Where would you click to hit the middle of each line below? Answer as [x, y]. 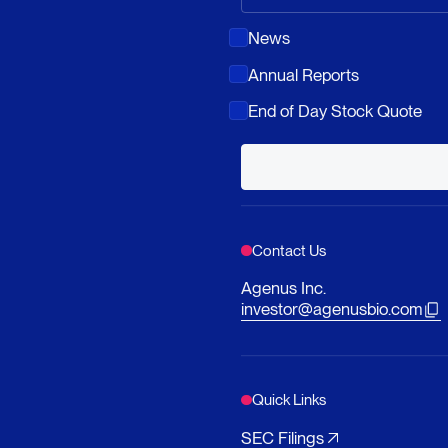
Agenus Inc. [284, 288]
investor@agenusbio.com [332, 309]
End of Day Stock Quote [334, 110]
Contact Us [289, 250]
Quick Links [289, 400]
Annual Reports [303, 74]
